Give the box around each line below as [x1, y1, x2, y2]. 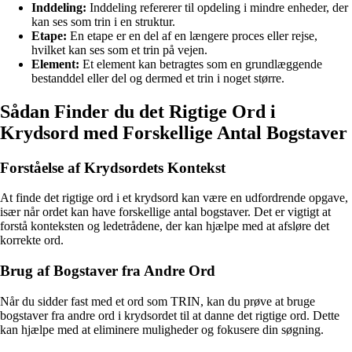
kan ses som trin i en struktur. [31, 14, 175, 28]
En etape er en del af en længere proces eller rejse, [67, 28, 317, 42]
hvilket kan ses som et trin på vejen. [31, 42, 207, 57]
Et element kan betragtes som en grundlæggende [79, 57, 322, 71]
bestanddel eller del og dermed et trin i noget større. [31, 71, 284, 85]
